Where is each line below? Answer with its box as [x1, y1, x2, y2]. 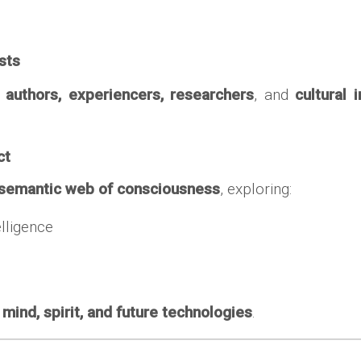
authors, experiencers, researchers [6, 85, 255, 104]
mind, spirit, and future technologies [2, 303, 253, 322]
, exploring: [220, 180, 293, 198]
